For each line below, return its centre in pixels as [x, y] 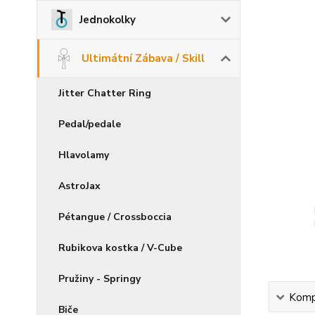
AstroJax [79, 186]
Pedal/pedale [90, 124]
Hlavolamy [84, 155]
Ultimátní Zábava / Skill [143, 58]
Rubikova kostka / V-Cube [120, 248]
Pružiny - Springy [99, 279]
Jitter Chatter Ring [105, 93]
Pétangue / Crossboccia [115, 217]
